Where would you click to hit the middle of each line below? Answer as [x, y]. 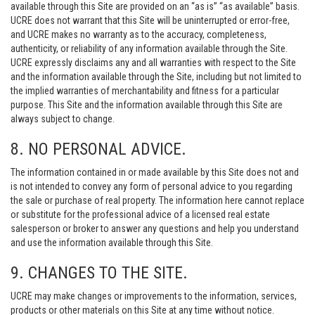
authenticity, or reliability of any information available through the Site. [149, 49]
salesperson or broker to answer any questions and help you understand [155, 229]
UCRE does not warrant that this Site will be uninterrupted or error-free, [150, 20]
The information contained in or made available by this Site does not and [155, 172]
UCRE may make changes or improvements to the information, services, [154, 296]
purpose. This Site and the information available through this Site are [147, 105]
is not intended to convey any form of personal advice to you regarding [152, 186]
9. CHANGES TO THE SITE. [99, 273]
